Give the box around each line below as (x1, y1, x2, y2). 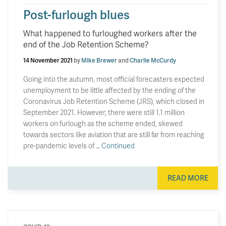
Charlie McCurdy (130, 55, 176, 65)
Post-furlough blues (23, 6, 130, 23)
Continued (101, 140, 135, 150)
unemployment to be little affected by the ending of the (23, 85, 196, 95)
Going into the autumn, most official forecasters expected (23, 74, 204, 84)
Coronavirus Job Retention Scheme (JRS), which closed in (23, 96, 204, 106)
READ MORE (167, 173, 208, 183)
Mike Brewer (81, 55, 117, 65)
